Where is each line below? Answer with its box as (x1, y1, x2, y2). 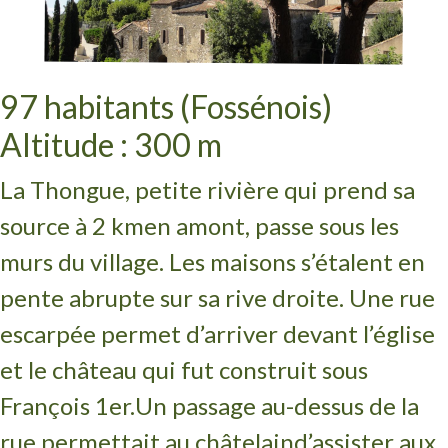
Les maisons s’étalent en (169, 247, 425, 277)
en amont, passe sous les (144, 211, 399, 241)
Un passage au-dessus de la (135, 391, 419, 421)
